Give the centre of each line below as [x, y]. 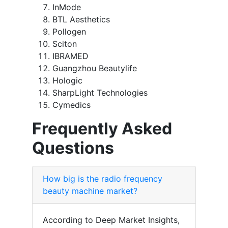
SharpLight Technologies [100, 93]
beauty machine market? [90, 191]
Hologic [67, 81]
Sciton [65, 44]
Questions [73, 148]
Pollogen [69, 32]
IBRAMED [70, 56]
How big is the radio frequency [103, 179]
